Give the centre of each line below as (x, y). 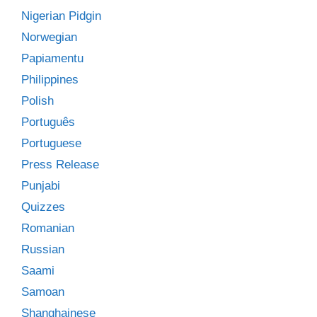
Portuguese (51, 143)
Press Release (60, 164)
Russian (43, 249)
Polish (38, 100)
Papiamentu (52, 58)
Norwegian (49, 37)
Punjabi (41, 185)
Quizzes (43, 207)
